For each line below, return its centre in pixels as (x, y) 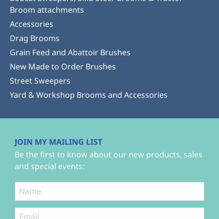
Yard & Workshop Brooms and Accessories (89, 95)
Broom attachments (47, 10)
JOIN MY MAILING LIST (58, 142)
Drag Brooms (35, 38)
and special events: (50, 166)
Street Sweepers (40, 80)
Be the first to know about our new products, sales (109, 154)
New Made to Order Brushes (63, 66)
